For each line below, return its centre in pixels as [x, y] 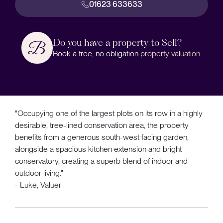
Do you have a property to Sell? [117, 42]
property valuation [170, 53]
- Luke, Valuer [38, 185]
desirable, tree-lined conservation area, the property [102, 125]
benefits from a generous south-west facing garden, [102, 137]
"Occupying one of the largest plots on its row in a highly [109, 113]
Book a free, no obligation [97, 53]
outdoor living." [39, 173]
